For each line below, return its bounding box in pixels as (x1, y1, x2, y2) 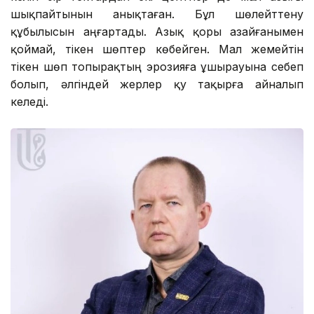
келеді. (11, 95, 48, 109)
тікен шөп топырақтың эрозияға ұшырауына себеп (11, 60, 303, 74)
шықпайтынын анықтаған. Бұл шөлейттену (11, 7, 303, 22)
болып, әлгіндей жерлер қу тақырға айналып (11, 77, 303, 92)
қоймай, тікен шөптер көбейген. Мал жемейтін (11, 42, 303, 57)
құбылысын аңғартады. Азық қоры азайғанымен (11, 25, 303, 39)
